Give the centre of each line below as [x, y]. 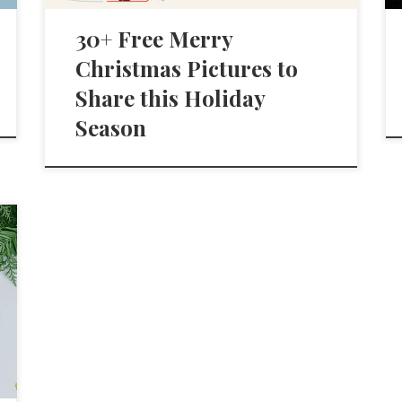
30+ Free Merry [154, 39]
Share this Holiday [170, 98]
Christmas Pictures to [187, 69]
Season [111, 128]
